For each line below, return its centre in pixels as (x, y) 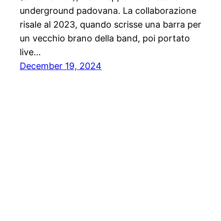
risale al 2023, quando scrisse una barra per (110, 25)
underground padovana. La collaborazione (108, 11)
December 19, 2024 (61, 66)
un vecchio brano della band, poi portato (105, 38)
